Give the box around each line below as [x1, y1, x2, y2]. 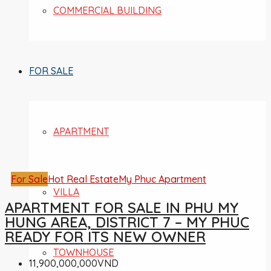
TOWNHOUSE [53, 246, 114, 259]
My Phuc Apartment [119, 173, 206, 185]
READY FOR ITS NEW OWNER [5, 227, 206, 246]
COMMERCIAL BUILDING [53, 4, 162, 17]
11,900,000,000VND [29, 256, 119, 269]
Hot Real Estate [48, 173, 119, 185]
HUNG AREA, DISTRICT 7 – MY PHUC [5, 212, 249, 231]
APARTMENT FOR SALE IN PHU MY [5, 198, 238, 217]
